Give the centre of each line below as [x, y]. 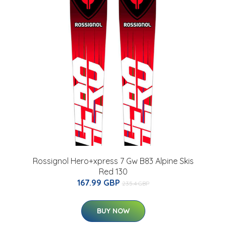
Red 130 [113, 172]
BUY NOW [113, 211]
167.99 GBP [99, 183]
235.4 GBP [135, 183]
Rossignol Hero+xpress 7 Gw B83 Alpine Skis [113, 161]
